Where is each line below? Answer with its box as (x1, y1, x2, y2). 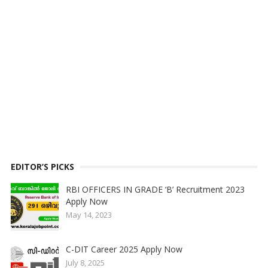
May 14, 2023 (65, 209, 112, 220)
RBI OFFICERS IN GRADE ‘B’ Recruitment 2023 (65, 183, 245, 195)
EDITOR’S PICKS (10, 160, 74, 172)
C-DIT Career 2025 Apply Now (65, 243, 182, 255)
